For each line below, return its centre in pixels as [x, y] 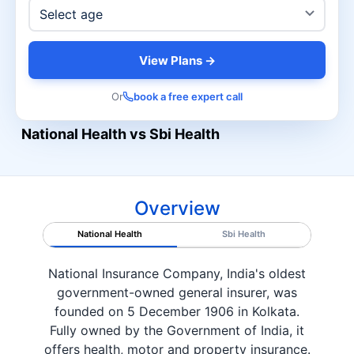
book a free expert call [188, 96]
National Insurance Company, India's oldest [177, 273]
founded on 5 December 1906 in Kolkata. [177, 311]
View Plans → [177, 60]
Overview [177, 208]
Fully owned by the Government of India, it [177, 330]
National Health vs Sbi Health [121, 134]
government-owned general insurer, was [177, 292]
